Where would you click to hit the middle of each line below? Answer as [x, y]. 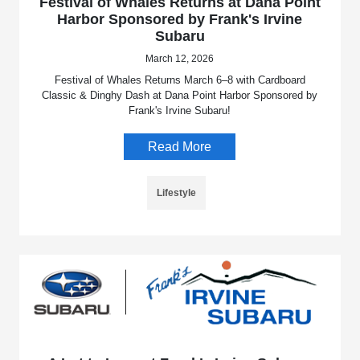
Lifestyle [177, 192]
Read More [180, 146]
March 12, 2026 [180, 58]
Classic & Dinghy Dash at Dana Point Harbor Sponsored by [180, 95]
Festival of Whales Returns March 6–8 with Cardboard [180, 80]
